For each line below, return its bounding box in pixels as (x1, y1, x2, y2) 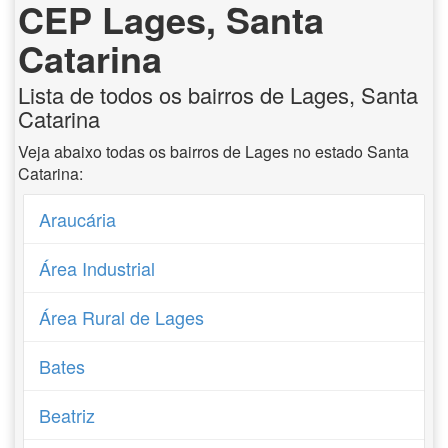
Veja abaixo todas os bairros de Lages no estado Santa (18, 140, 409, 163)
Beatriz (39, 402, 96, 428)
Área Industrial (39, 255, 156, 281)
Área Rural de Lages (39, 304, 205, 330)
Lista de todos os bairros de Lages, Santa (18, 79, 418, 110)
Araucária (39, 206, 117, 232)
